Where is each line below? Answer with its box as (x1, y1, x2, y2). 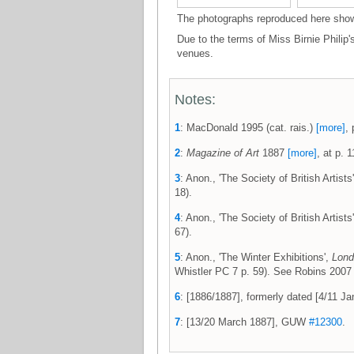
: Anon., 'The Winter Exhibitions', (180, 251, 332, 263)
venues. (177, 47, 213, 59)
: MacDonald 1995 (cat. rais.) (180, 122, 316, 134)
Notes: (175, 92, 216, 107)
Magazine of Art (186, 147, 259, 159)
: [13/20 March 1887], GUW (180, 316, 309, 328)
